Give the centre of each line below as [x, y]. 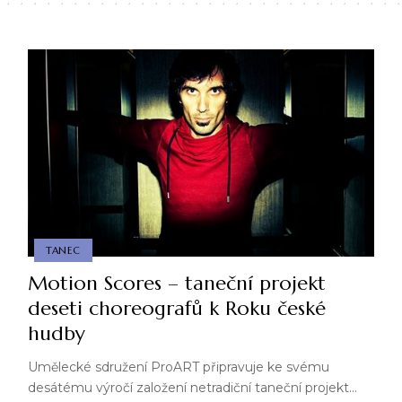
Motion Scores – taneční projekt [176, 284]
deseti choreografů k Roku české [176, 309]
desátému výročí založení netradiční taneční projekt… [192, 388]
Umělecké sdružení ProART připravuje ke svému [178, 367]
